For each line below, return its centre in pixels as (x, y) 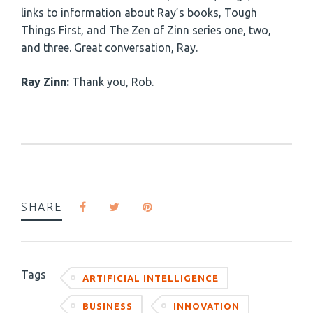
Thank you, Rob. (111, 81)
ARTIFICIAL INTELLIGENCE (151, 278)
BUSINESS (108, 306)
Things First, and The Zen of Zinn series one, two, (146, 30)
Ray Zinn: (45, 81)
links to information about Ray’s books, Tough (139, 12)
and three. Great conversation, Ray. (109, 47)
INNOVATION (206, 306)
